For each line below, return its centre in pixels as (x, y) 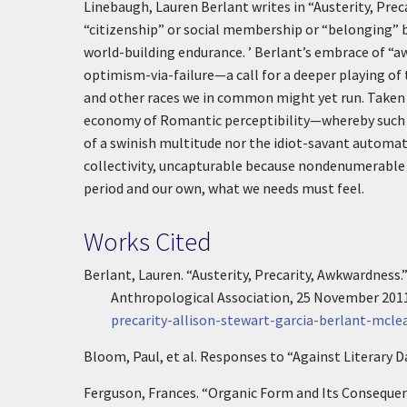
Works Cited (148, 241)
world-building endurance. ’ (168, 52)
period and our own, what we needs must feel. (224, 188)
